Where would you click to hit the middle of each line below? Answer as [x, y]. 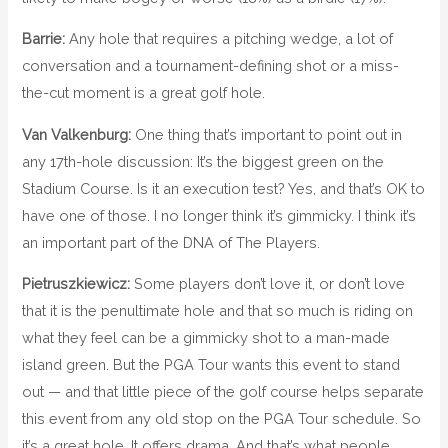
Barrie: [44, 39]
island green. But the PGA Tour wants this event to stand [211, 365]
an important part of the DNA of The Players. [171, 242]
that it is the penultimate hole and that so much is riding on [218, 311]
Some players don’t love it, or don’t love [268, 284]
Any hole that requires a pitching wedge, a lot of [229, 39]
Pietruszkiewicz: [76, 284]
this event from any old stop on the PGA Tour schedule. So [222, 419]
